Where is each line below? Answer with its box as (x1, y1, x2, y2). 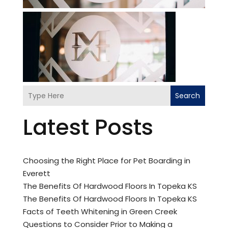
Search (175, 91, 201, 101)
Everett (22, 168, 50, 179)
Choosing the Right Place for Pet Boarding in (22, 155, 190, 166)
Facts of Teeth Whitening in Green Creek (22, 206, 177, 217)
